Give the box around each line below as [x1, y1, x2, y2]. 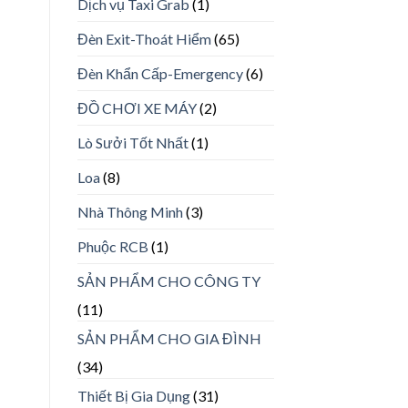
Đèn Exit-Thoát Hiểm [76, 29, 211, 47]
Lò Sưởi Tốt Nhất [76, 133, 189, 151]
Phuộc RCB [76, 237, 148, 255]
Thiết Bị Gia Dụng [76, 386, 190, 404]
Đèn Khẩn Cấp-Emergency [76, 64, 243, 82]
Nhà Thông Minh [76, 202, 183, 220]
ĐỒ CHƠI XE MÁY [76, 98, 197, 117]
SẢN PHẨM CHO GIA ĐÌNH [76, 329, 261, 347]
